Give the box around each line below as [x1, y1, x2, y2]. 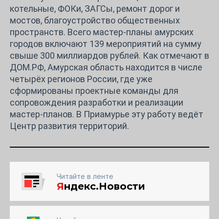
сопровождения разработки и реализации [10, 97, 183, 108]
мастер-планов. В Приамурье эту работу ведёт [10, 109, 203, 119]
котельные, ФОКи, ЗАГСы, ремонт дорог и [10, 3, 180, 14]
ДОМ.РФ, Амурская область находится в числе [10, 62, 202, 72]
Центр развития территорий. [10, 120, 129, 131]
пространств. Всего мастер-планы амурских [10, 26, 194, 37]
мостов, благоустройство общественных [10, 15, 180, 25]
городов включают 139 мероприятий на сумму [10, 38, 201, 49]
